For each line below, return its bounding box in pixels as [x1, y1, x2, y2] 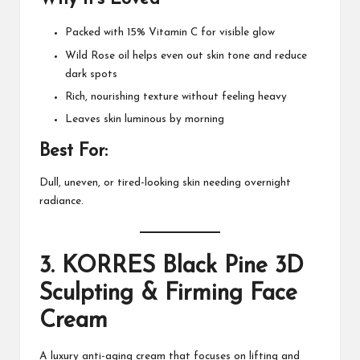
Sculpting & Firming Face [39, 282, 297, 306]
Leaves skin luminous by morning [65, 113, 224, 125]
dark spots [65, 68, 117, 80]
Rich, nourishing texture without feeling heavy [65, 91, 287, 102]
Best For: [39, 141, 108, 161]
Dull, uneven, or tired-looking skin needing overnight [39, 178, 291, 189]
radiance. [39, 196, 84, 207]
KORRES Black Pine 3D [62, 255, 304, 279]
